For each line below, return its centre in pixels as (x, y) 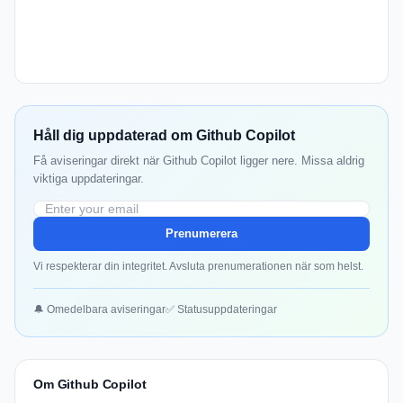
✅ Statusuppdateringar (221, 310)
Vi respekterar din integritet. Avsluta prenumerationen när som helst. (198, 267)
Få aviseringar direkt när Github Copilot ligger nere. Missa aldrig (199, 161)
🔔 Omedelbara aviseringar (99, 310)
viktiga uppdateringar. (89, 179)
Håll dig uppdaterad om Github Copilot (164, 136)
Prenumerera (201, 234)
